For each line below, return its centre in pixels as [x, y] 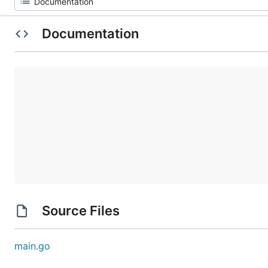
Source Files [80, 211]
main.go [32, 246]
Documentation [90, 33]
